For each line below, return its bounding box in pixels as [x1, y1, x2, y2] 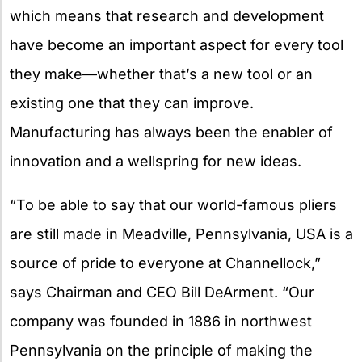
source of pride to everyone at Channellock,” [10, 254, 321, 271]
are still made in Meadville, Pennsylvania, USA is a [10, 225, 353, 242]
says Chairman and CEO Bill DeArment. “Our [10, 283, 314, 301]
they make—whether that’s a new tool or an [10, 65, 313, 82]
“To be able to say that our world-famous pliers [10, 196, 337, 213]
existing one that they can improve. [10, 94, 254, 112]
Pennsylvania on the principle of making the [10, 341, 313, 359]
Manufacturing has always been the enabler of [10, 123, 333, 141]
